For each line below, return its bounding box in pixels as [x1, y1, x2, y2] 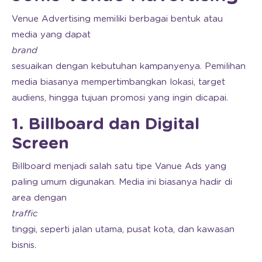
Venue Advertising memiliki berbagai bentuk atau [12, 14, 223, 23]
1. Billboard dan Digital [12, 116, 199, 133]
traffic [12, 209, 37, 218]
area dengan [12, 193, 67, 202]
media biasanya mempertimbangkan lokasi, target [12, 77, 225, 87]
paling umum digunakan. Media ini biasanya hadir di [12, 177, 232, 187]
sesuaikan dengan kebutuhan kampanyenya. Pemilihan [12, 61, 246, 71]
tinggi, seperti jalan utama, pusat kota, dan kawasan [12, 225, 235, 234]
